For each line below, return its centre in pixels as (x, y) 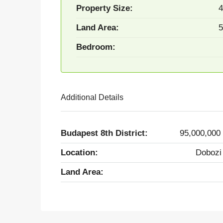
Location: (79, 152)
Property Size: (105, 8)
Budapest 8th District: (104, 133)
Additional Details (92, 97)
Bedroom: (96, 47)
